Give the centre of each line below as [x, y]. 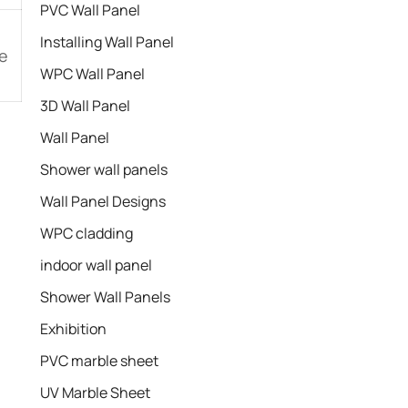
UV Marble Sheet [95, 393]
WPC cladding [87, 233]
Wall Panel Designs [103, 201]
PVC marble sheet [99, 361]
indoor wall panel [96, 265]
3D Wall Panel [85, 106]
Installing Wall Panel [107, 42]
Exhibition [73, 329]
